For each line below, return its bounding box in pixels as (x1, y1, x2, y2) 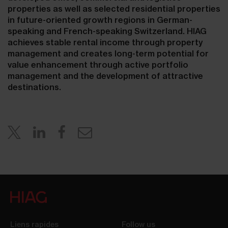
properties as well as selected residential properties (8, 4, 220, 14)
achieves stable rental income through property (8, 37, 203, 47)
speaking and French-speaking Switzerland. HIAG (8, 26, 207, 36)
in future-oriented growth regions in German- (8, 15, 192, 25)
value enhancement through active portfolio (8, 60, 188, 70)
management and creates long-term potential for (8, 48, 209, 59)
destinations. (8, 82, 61, 92)
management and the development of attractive (8, 71, 203, 81)
